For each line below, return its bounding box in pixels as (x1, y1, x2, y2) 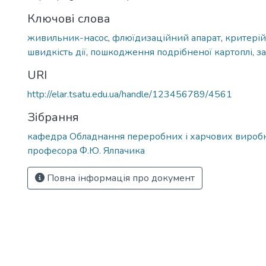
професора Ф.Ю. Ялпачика (27, 144, 145, 157)
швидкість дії (27, 46, 86, 59)
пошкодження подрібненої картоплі (90, 46, 252, 59)
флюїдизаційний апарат (112, 31, 221, 45)
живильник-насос (27, 31, 108, 45)
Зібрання (27, 109, 79, 125)
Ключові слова (27, 11, 110, 27)
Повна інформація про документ (45, 172, 195, 185)
